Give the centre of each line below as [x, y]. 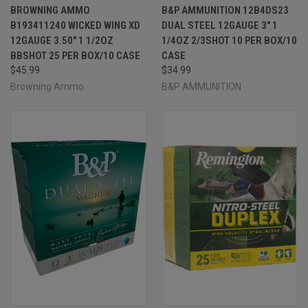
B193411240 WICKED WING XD [75, 25]
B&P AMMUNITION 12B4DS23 [225, 10]
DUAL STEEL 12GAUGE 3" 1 [219, 25]
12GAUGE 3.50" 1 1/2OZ [62, 40]
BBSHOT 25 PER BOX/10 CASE [75, 55]
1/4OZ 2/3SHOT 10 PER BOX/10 [229, 40]
